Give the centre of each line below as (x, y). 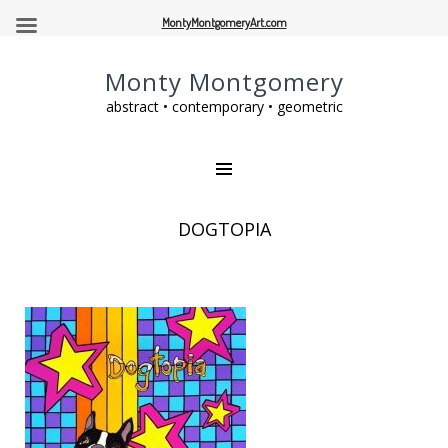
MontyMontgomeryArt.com (224, 22)
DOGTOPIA (224, 229)
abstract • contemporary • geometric (224, 106)
